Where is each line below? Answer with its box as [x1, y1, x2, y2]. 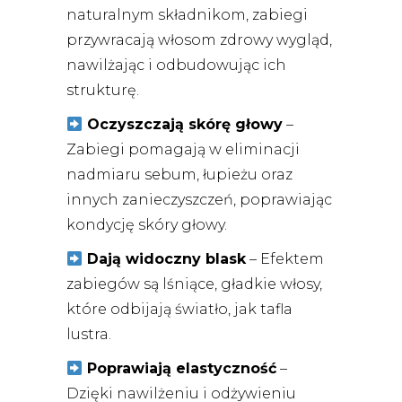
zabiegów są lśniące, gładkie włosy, [66, 275, 322, 293]
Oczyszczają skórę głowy [87, 116, 284, 134]
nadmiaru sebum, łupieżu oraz [66, 166, 293, 184]
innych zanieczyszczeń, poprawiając [66, 191, 332, 209]
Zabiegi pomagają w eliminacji [66, 141, 300, 159]
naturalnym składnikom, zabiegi [66, 6, 308, 24]
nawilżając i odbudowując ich [66, 57, 286, 74]
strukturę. [66, 82, 139, 100]
